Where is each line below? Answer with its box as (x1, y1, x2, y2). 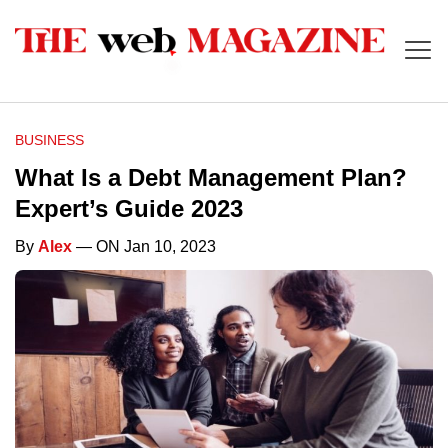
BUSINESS (15, 132, 84, 149)
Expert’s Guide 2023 (15, 195, 243, 223)
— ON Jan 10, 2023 (72, 238, 216, 256)
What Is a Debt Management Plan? (15, 164, 407, 192)
